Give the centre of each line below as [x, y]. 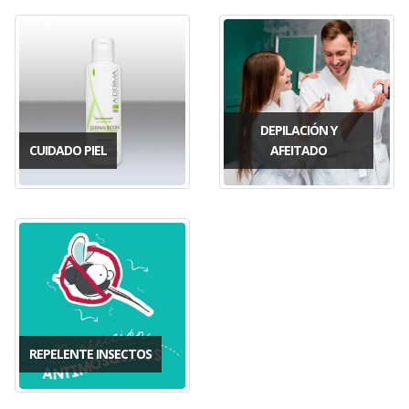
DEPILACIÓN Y [298, 130]
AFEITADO [298, 150]
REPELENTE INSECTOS [90, 353]
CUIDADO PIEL [68, 150]
